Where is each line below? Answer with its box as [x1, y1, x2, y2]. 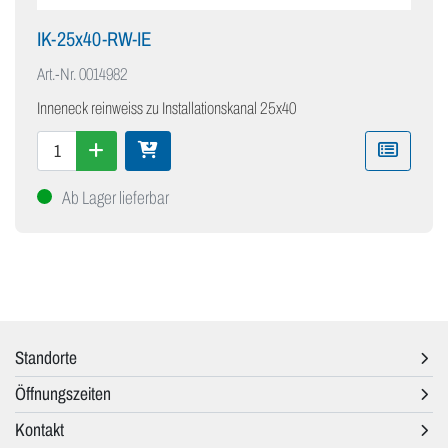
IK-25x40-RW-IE [37, 28, 151, 51]
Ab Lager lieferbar [62, 188, 169, 209]
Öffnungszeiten [15, 384, 111, 405]
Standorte [15, 348, 77, 369]
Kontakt [15, 420, 64, 441]
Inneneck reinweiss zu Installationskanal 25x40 [37, 99, 296, 119]
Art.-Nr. [37, 65, 76, 85]
